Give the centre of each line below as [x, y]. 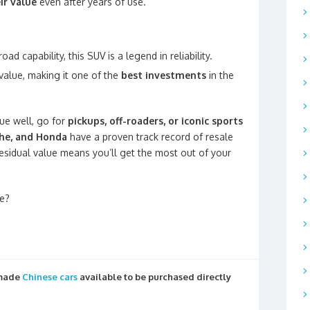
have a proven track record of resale [150, 137]
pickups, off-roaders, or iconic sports [155, 121]
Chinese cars [50, 277]
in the [220, 75]
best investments [164, 75]
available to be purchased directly [154, 277]
